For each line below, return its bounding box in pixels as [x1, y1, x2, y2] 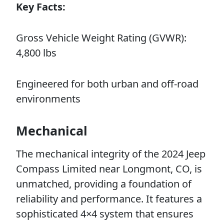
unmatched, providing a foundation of [16, 177, 191, 190]
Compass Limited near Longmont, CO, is [16, 162, 202, 175]
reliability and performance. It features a [16, 192, 202, 205]
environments [16, 92, 80, 105]
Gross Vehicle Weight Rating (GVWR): [16, 31, 186, 44]
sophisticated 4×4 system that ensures [16, 207, 193, 220]
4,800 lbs [16, 46, 56, 59]
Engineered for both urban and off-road [16, 77, 198, 90]
